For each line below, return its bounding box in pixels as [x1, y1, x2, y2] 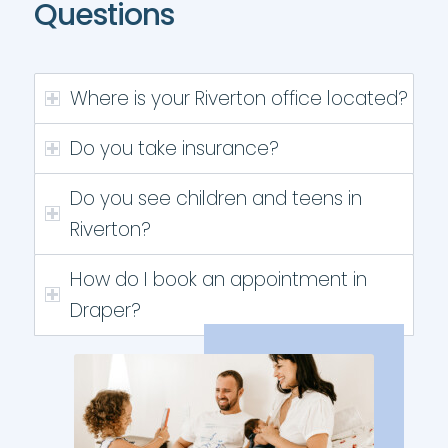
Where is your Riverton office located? [69, 85, 408, 112]
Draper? [69, 297, 141, 324]
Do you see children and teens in [69, 185, 362, 212]
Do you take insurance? [69, 135, 279, 162]
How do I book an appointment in [69, 266, 367, 293]
